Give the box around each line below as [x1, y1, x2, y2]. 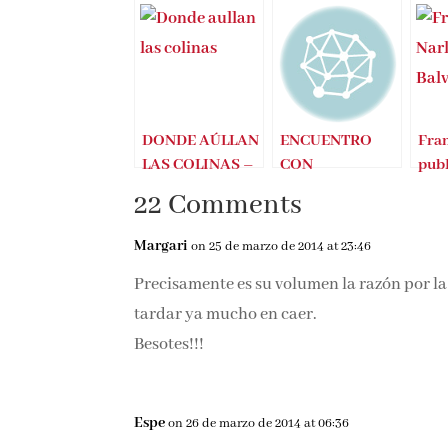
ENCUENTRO [278, 187, 371, 209]
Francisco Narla [140, 235, 251, 257]
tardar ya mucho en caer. [132, 361, 316, 383]
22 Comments [132, 245, 301, 281]
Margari [132, 294, 187, 313]
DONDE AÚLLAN [140, 187, 258, 209]
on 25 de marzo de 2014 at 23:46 [189, 295, 370, 313]
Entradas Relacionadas [132, 20, 353, 48]
